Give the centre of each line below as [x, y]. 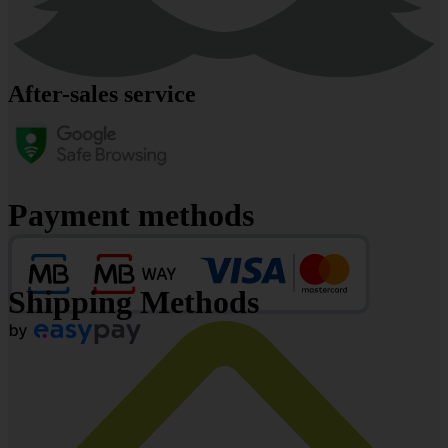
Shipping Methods [133, 302]
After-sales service [102, 94]
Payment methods [131, 215]
